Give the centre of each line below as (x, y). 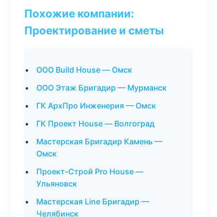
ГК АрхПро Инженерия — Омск (96, 106)
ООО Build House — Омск (84, 70)
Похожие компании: (79, 13)
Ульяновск (57, 184)
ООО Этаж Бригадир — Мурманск (101, 88)
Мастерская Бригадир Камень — (99, 141)
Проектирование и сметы (94, 30)
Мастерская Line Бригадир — (93, 201)
